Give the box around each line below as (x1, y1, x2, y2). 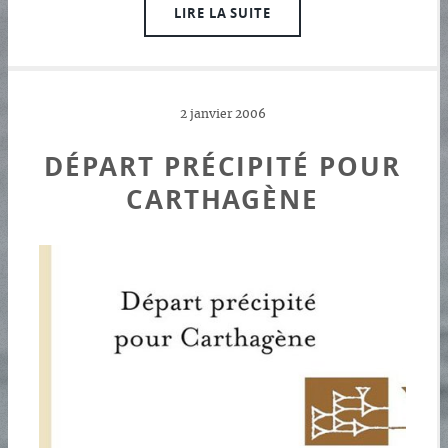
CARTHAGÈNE (125, 181, 320, 217)
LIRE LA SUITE (173, 3, 272, 22)
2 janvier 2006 (179, 108, 266, 120)
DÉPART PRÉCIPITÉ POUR (44, 148, 401, 184)
